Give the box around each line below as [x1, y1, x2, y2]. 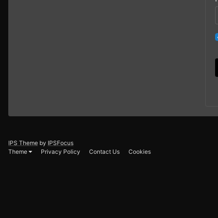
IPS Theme [8, 139, 38, 146]
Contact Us [89, 148, 120, 156]
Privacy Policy [41, 148, 80, 156]
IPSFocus [48, 139, 73, 146]
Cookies [128, 148, 151, 156]
